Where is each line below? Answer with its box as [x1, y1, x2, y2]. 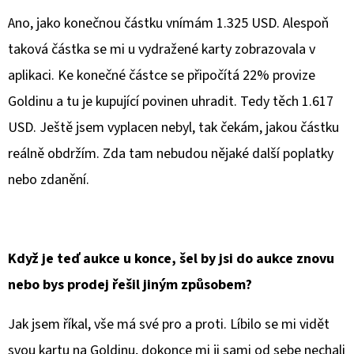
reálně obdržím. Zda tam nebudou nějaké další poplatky [8, 144, 333, 164]
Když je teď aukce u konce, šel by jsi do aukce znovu [8, 249, 334, 269]
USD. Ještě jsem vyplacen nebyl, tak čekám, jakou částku [8, 118, 339, 138]
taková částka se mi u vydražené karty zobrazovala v [8, 40, 315, 60]
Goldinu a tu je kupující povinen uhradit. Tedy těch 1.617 [8, 92, 333, 112]
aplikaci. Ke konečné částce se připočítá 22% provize [8, 66, 315, 86]
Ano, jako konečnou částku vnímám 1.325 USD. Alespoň [8, 13, 329, 34]
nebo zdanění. [8, 170, 89, 190]
